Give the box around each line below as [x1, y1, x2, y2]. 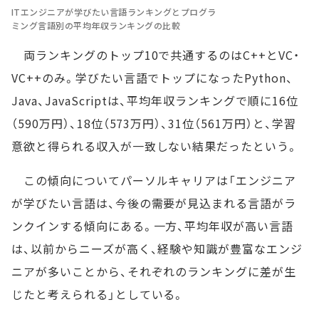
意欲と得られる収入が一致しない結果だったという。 [11, 137, 299, 155]
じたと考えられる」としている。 [11, 285, 185, 303]
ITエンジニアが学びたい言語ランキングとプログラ [11, 5, 216, 18]
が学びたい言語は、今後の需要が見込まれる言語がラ [11, 194, 297, 211]
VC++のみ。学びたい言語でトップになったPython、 [11, 68, 293, 86]
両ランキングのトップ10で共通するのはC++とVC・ [11, 46, 300, 63]
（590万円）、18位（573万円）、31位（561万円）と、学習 [11, 114, 296, 132]
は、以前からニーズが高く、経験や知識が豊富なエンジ [11, 239, 303, 257]
